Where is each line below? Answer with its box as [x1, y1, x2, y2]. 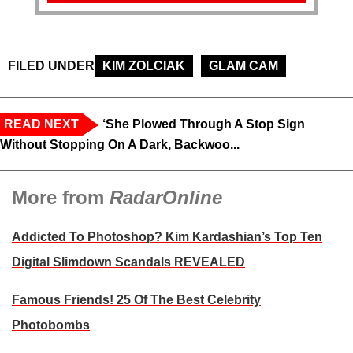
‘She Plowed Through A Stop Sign [102, 117, 305, 132]
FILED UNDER [8, 59, 95, 73]
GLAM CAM [209, 59, 278, 73]
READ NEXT [4, 117, 79, 132]
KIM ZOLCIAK [102, 59, 185, 73]
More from [12, 187, 110, 209]
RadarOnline [110, 187, 222, 209]
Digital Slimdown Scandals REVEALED [12, 255, 245, 269]
